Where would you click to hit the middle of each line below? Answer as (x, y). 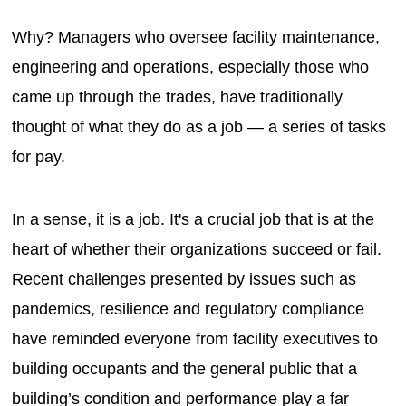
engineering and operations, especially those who (191, 67)
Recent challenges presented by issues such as (184, 279)
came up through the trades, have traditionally (178, 97)
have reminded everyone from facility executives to (195, 338)
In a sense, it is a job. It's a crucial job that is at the (193, 219)
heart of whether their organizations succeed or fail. (197, 249)
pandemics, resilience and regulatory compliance (188, 309)
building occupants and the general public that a (185, 368)
